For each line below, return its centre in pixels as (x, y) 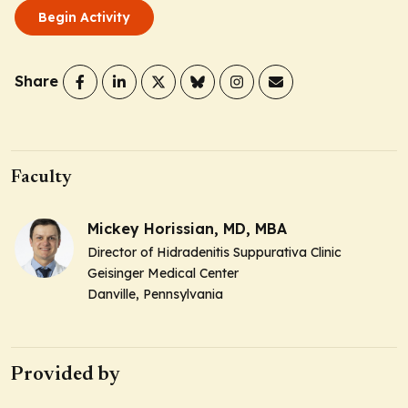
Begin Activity (84, 17)
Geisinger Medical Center (163, 273)
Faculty (41, 177)
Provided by (66, 375)
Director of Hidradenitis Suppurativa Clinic (214, 252)
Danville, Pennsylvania (155, 294)
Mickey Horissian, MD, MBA (187, 228)
